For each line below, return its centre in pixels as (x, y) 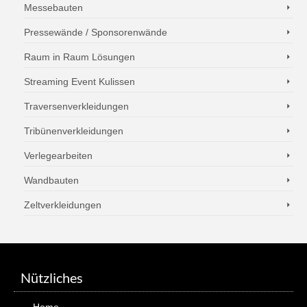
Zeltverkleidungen (63, 205)
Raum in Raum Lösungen (79, 57)
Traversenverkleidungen (76, 106)
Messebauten (53, 8)
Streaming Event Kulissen (79, 82)
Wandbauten (51, 180)
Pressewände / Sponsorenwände (96, 32)
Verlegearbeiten (58, 156)
